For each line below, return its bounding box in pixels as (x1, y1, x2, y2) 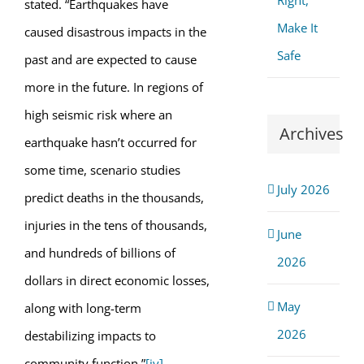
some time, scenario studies (24, 162, 180, 178)
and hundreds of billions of (24, 245, 175, 261)
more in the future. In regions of (24, 79, 203, 95)
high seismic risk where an (24, 106, 172, 123)
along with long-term (24, 300, 141, 316)
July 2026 (276, 180, 330, 197)
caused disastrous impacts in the (24, 24, 206, 40)
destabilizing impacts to (24, 327, 156, 344)
